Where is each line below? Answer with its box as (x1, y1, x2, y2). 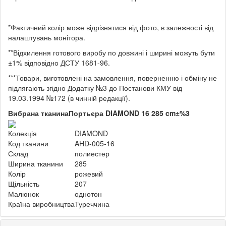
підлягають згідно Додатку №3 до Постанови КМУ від (8, 82, 182, 93)
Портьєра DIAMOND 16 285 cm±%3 (69, 107, 190, 118)
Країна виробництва (8, 199, 75, 209)
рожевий (75, 168, 103, 179)
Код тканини (8, 138, 48, 149)
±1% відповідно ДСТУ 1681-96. (8, 57, 110, 68)
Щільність (8, 179, 39, 189)
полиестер (75, 148, 109, 159)
